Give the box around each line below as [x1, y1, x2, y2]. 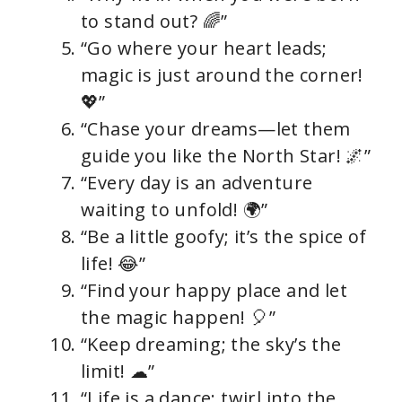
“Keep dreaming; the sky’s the [81, 331, 342, 356]
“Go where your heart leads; [81, 35, 328, 60]
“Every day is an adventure [81, 170, 313, 195]
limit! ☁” [81, 358, 155, 383]
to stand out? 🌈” [81, 8, 228, 33]
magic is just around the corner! [81, 62, 363, 87]
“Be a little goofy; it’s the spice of [81, 223, 367, 249]
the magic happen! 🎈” [81, 304, 275, 329]
